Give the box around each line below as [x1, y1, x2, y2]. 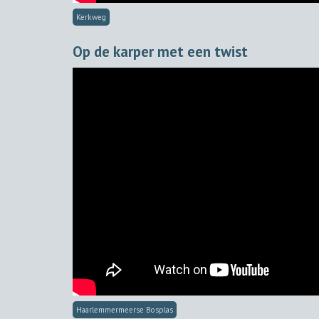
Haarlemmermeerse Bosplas [76, 305, 173, 315]
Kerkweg [76, 11, 106, 22]
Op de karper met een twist [73, 42, 248, 62]
